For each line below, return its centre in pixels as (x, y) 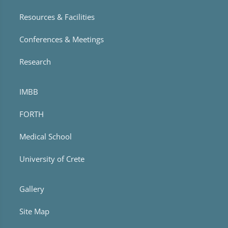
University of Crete (52, 159)
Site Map (34, 211)
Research (35, 62)
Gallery (32, 189)
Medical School (45, 137)
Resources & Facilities (57, 17)
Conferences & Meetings (61, 39)
